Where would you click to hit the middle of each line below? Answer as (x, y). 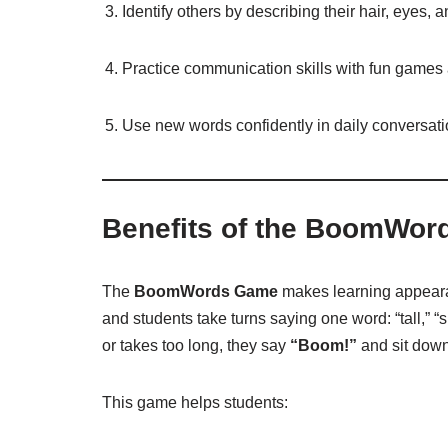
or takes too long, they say (196, 345)
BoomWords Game (206, 291)
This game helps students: (195, 402)
